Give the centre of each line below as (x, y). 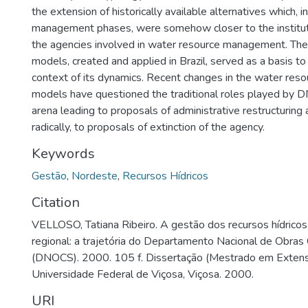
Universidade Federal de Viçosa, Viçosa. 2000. (143, 274)
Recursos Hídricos (165, 176)
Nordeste (95, 176)
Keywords (63, 154)
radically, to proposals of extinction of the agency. (148, 127)
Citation (56, 202)
